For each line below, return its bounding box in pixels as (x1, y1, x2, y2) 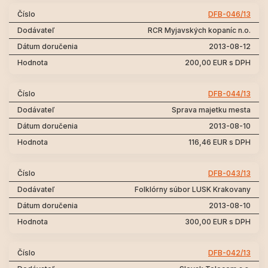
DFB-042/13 (208, 248, 251, 257)
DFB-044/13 (208, 89, 251, 98)
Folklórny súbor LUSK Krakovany (135, 185, 251, 194)
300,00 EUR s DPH (185, 217, 251, 226)
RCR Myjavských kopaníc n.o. (148, 26, 251, 35)
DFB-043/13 (208, 169, 251, 178)
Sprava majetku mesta (172, 105, 251, 114)
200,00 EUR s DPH (185, 58, 251, 67)
